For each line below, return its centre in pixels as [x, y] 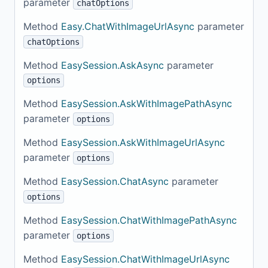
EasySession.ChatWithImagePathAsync [149, 220]
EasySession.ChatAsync [115, 181]
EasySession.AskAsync [112, 65]
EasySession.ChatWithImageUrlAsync [145, 259]
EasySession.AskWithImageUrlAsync [143, 143]
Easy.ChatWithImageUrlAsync [128, 26]
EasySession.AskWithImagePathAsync [147, 104]
